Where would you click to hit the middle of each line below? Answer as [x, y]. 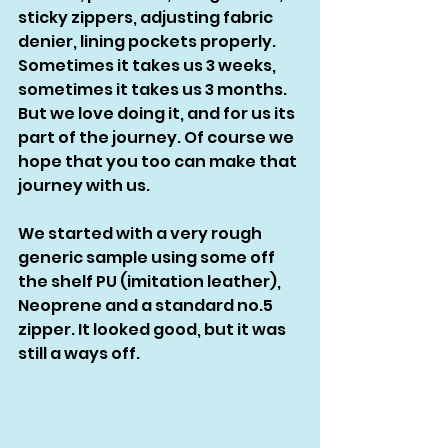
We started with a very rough [141, 234]
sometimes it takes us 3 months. [154, 90]
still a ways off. [79, 354]
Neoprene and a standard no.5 [147, 306]
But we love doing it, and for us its [158, 114]
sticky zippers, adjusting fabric [147, 18]
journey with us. [85, 186]
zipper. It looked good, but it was [153, 330]
